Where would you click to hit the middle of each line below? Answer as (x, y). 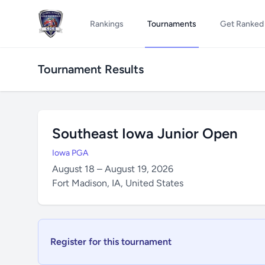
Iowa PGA (70, 153)
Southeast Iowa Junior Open (145, 133)
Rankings (106, 24)
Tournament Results (91, 69)
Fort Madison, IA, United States (118, 183)
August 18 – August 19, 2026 (113, 169)
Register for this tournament (111, 242)
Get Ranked (242, 24)
